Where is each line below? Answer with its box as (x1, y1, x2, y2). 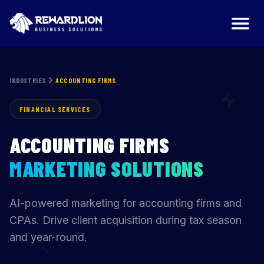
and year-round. (9, 231, 87, 243)
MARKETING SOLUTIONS (9, 156, 204, 181)
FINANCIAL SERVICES (19, 105, 91, 113)
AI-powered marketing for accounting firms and (9, 197, 242, 209)
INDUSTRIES (9, 76, 46, 84)
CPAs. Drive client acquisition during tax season (9, 214, 242, 226)
